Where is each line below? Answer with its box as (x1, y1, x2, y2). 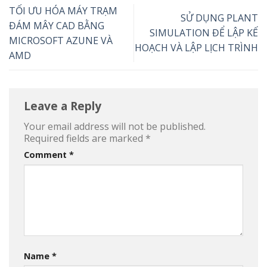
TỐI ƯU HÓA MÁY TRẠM (9, 4, 117, 17)
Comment (24, 149, 69, 161)
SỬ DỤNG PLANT (181, 11, 258, 25)
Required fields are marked (24, 132, 145, 145)
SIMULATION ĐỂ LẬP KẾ (150, 26, 258, 40)
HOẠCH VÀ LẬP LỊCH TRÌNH (135, 41, 258, 55)
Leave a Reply (24, 97, 104, 114)
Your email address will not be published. (24, 120, 206, 133)
